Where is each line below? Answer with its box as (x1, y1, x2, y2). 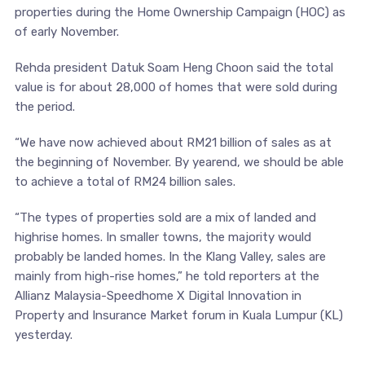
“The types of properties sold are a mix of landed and (14, 210, 316, 225)
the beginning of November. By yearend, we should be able (14, 155, 344, 169)
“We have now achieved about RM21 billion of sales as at (14, 135, 332, 150)
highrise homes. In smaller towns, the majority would (14, 230, 311, 244)
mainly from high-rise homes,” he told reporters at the (14, 269, 319, 284)
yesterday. (14, 328, 73, 342)
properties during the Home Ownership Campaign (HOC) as (14, 5, 345, 20)
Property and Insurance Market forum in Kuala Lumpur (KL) (14, 308, 343, 323)
